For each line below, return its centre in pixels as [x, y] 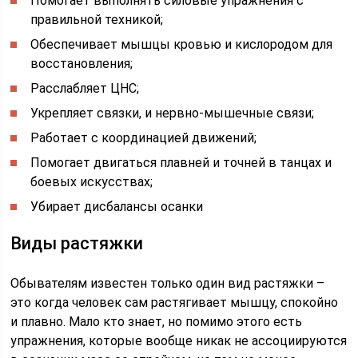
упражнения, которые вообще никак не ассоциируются [179, 341]
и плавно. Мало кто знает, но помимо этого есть [157, 322]
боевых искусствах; [92, 182]
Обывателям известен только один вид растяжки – [168, 283]
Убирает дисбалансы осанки [117, 207]
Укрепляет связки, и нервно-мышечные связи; [173, 113]
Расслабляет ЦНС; [85, 88]
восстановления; [82, 64]
